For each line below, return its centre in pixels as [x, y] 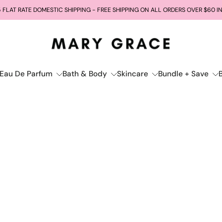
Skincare [132, 74]
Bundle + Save [183, 74]
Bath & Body [84, 74]
